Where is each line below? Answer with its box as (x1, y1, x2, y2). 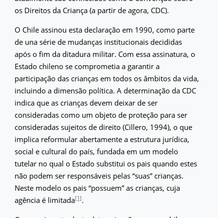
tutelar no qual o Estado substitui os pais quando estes (15, 158, 197, 168)
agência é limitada (15, 195, 75, 205)
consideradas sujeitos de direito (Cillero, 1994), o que (15, 122, 192, 132)
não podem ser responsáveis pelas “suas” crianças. (15, 170, 183, 181)
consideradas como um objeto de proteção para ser (15, 109, 187, 120)
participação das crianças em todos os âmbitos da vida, (15, 73, 199, 83)
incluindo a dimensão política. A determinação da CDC (15, 85, 196, 95)
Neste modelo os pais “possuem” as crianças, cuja (15, 182, 180, 193)
